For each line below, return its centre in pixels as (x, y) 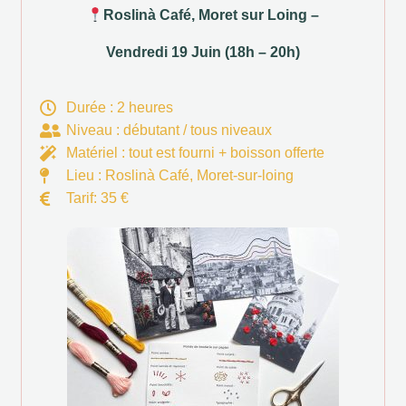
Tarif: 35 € (97, 198)
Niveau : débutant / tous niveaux (169, 130)
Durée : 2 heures (119, 108)
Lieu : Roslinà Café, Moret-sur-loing (179, 176)
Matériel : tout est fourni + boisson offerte (195, 153)
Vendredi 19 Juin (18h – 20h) (203, 53)
